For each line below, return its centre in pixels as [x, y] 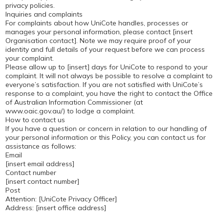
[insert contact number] [42, 181]
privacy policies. [30, 5]
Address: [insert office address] [55, 208]
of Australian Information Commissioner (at [74, 102]
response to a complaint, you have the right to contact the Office [109, 93]
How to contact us [35, 120]
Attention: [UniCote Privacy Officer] [61, 199]
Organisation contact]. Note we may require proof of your [98, 41]
